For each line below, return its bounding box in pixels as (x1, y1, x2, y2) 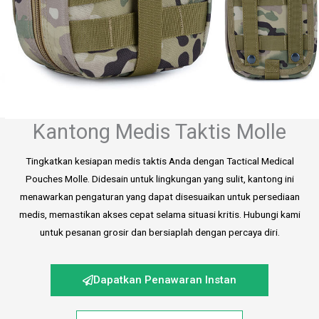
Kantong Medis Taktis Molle (33, 120, 286, 144)
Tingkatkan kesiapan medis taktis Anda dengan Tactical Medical (25, 155, 294, 167)
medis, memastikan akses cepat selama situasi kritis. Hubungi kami (19, 209, 300, 220)
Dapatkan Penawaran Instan (93, 273, 236, 286)
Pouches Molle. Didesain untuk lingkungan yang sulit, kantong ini (25, 173, 294, 184)
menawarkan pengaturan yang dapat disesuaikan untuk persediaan (19, 191, 300, 202)
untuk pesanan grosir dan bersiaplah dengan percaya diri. (39, 226, 280, 238)
